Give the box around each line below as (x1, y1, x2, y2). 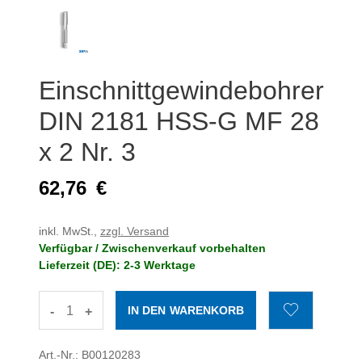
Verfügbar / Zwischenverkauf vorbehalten (39, 241, 266, 255)
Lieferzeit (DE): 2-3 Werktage (39, 258, 196, 271)
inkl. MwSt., (39, 224, 100, 238)
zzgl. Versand (100, 224, 169, 238)
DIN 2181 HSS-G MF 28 (39, 106, 319, 136)
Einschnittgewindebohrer (39, 75, 324, 105)
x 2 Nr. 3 (39, 137, 136, 166)
